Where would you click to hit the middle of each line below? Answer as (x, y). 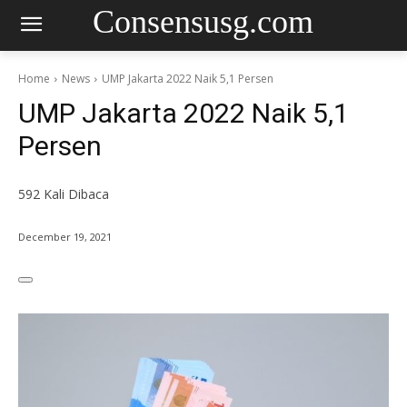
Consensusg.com (203, 21)
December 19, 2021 (65, 237)
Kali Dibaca (74, 194)
